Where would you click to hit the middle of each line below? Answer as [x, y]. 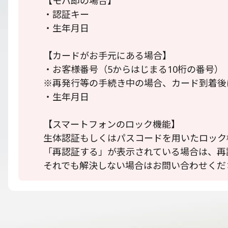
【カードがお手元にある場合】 [107, 55]
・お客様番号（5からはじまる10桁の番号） [133, 69]
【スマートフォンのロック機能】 [112, 124]
